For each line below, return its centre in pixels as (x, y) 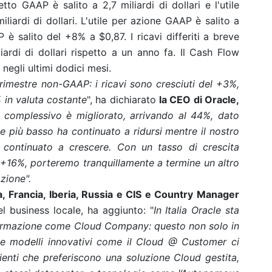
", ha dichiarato (121, 100)
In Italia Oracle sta (196, 210)
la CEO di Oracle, (199, 100)
